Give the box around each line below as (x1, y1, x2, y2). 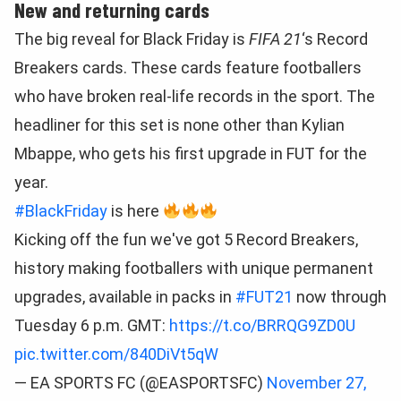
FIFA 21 (249, 30, 302, 48)
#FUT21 (235, 287, 293, 306)
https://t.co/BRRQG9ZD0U (169, 316, 355, 335)
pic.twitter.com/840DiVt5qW (14, 345, 218, 363)
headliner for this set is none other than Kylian (14, 115, 345, 134)
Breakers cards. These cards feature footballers (14, 58, 362, 77)
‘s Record (302, 30, 368, 48)
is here (107, 201, 163, 220)
